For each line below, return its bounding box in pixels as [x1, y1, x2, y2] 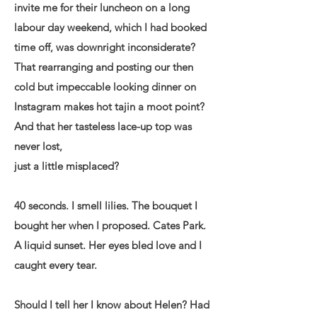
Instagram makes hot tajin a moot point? [14, 100, 204, 113]
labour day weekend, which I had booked [14, 21, 207, 34]
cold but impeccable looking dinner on [14, 80, 196, 93]
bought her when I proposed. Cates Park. [14, 219, 206, 232]
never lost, [14, 139, 62, 153]
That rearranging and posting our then [14, 60, 193, 74]
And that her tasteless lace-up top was [14, 120, 192, 133]
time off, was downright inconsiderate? [14, 40, 195, 54]
